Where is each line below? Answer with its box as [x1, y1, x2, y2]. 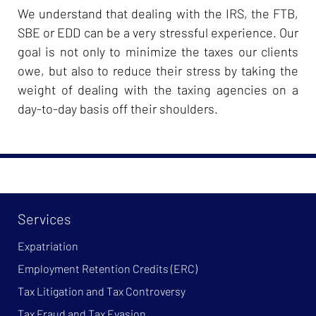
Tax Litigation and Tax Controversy [18, 284, 186, 298]
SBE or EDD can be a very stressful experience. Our [18, 24, 298, 40]
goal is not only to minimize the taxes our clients [18, 43, 298, 59]
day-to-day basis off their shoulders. [18, 100, 218, 116]
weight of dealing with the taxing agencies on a [18, 81, 298, 97]
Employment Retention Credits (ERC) [18, 261, 197, 275]
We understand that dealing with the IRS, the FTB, [18, 5, 298, 21]
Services [18, 209, 71, 227]
